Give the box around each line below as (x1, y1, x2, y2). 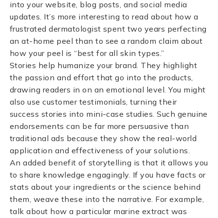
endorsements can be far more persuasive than (10, 121, 189, 131)
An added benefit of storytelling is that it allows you (10, 158, 208, 167)
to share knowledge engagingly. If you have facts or (10, 170, 206, 180)
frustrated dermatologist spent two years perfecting (10, 24, 207, 34)
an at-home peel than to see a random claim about (10, 36, 203, 46)
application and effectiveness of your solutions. (10, 145, 190, 155)
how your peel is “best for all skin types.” (10, 48, 164, 58)
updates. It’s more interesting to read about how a (10, 12, 199, 21)
